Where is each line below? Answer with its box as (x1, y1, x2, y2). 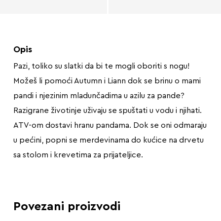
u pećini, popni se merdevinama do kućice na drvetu (13, 136, 204, 144)
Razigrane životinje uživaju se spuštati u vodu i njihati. (13, 106, 202, 114)
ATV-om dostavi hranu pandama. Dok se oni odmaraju (13, 121, 207, 129)
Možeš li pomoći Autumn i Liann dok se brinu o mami (13, 76, 201, 85)
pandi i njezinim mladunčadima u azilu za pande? (13, 91, 184, 100)
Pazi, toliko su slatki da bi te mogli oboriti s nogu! (13, 62, 189, 70)
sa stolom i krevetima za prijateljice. (13, 150, 143, 159)
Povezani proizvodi (13, 200, 120, 213)
